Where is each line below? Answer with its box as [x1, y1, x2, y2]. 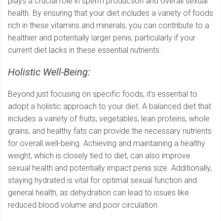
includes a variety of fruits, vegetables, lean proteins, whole [8, 114, 210, 124]
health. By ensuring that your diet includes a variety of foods [8, 8, 213, 18]
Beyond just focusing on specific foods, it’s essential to [8, 89, 197, 99]
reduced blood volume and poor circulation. [8, 200, 159, 210]
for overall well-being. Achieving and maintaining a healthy [8, 139, 205, 148]
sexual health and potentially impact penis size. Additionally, [8, 163, 212, 173]
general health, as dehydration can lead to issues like [8, 188, 189, 198]
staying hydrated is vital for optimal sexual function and [8, 176, 197, 185]
